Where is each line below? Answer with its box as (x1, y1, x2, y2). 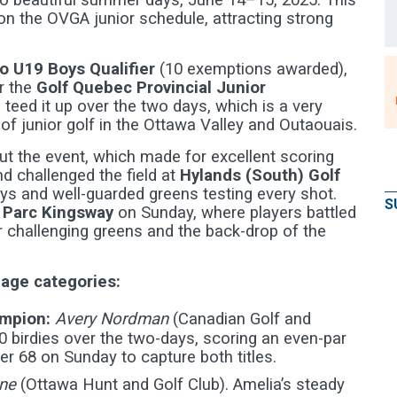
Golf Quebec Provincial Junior (36, 78, 266, 97)
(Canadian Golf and (168, 309, 311, 329)
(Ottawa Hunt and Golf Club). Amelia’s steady (16, 375, 345, 394)
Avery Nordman (55, 309, 168, 329)
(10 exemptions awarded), (155, 59, 347, 79)
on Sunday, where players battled (113, 203, 356, 222)
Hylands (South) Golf (180, 166, 340, 185)
